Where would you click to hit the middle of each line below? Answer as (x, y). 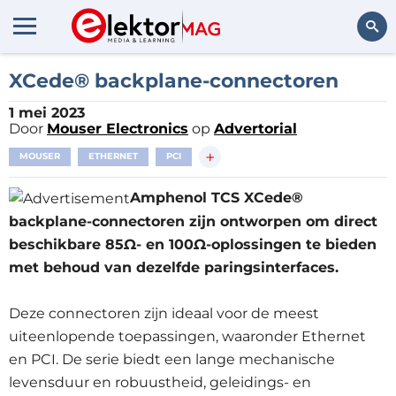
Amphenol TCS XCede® (217, 198)
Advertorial (255, 129)
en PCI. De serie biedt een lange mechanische (172, 359)
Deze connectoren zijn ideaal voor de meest (164, 313)
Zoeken (358, 75)
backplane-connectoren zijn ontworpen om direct (193, 221)
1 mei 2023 (47, 113)
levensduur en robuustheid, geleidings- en (160, 382)
